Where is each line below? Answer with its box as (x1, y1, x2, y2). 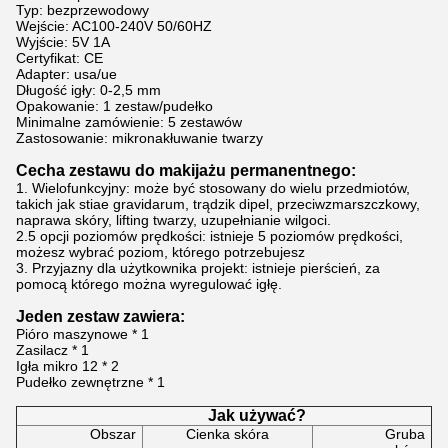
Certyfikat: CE (16, 50, 103, 66)
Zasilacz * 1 (16, 342, 89, 358)
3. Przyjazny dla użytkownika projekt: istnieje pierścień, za (16, 260, 380, 276)
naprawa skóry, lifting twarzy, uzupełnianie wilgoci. (16, 212, 331, 228)
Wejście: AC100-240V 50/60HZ (16, 18, 212, 34)
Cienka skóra (186, 426, 269, 442)
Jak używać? (208, 407, 306, 424)
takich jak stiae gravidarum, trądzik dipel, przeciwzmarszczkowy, (16, 196, 420, 212)
